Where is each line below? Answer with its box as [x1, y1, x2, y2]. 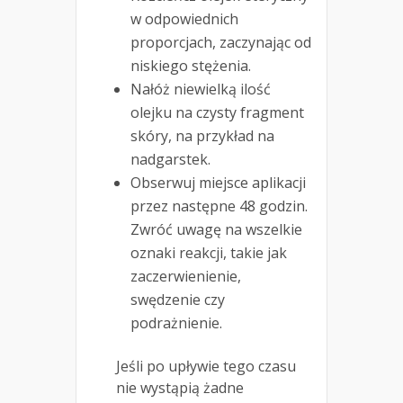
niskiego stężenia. [130, 56, 251, 76]
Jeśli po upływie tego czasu [116, 356, 296, 377]
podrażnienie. [130, 313, 222, 334]
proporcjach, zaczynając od [130, 32, 311, 53]
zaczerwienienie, [130, 266, 241, 287]
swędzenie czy [130, 290, 225, 310]
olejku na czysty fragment [130, 103, 304, 123]
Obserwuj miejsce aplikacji [130, 173, 306, 193]
